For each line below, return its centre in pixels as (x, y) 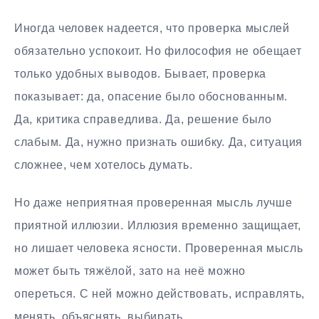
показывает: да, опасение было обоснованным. (151, 97)
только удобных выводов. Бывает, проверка (141, 74)
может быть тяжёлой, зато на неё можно (130, 271)
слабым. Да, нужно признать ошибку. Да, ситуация (158, 142)
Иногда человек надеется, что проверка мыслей (152, 28)
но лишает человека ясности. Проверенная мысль (159, 248)
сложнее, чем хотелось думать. (104, 165)
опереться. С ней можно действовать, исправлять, (159, 293)
